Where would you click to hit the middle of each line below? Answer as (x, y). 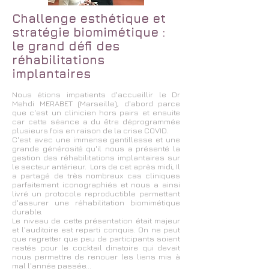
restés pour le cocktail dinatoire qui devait (96, 247)
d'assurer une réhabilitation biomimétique (96, 202)
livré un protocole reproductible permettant (96, 193)
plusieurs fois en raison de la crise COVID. (90, 130)
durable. (27, 211)
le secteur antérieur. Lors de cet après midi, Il (96, 166)
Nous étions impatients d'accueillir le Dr (96, 94)
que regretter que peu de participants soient (96, 238)
